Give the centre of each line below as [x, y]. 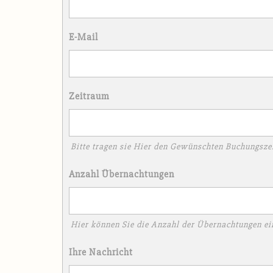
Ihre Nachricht [101, 252]
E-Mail [83, 37]
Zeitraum [89, 97]
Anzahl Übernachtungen [122, 174]
